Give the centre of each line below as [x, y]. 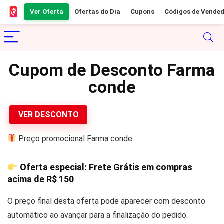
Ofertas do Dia [97, 12]
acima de [27, 179]
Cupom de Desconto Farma [112, 70]
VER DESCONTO [48, 115]
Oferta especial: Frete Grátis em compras [105, 167]
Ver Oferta [47, 12]
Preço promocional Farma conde [75, 138]
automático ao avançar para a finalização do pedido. [98, 215]
